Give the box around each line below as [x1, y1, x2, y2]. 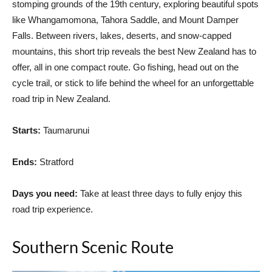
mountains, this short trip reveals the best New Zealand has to [12, 46, 256, 56]
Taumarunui [41, 124, 89, 135]
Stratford [37, 156, 73, 167]
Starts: [12, 124, 41, 135]
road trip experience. [12, 203, 93, 214]
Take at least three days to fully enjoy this [78, 188, 242, 199]
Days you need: [12, 188, 78, 199]
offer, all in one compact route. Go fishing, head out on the [12, 61, 239, 72]
